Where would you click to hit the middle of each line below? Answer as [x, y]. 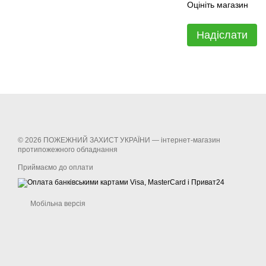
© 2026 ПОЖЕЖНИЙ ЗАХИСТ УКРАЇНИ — [89, 140]
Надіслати [222, 35]
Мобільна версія [57, 204]
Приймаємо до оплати [56, 167]
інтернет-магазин [191, 140]
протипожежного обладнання [68, 150]
